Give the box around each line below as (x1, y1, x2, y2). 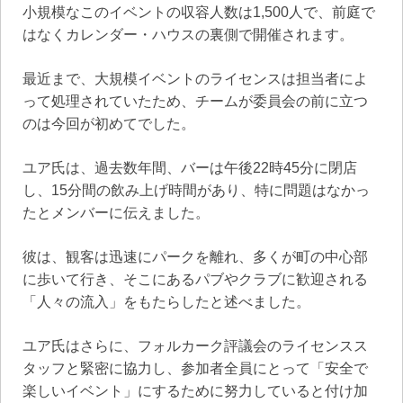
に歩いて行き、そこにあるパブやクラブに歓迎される (22, 271, 368, 287)
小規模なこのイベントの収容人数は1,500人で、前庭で (22, 4, 375, 20)
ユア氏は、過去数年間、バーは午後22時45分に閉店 (22, 159, 357, 175)
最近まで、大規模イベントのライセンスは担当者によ (22, 70, 368, 86)
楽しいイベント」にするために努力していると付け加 (22, 382, 368, 399)
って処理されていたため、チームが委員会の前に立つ (22, 93, 368, 109)
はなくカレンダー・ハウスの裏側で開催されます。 (22, 26, 354, 42)
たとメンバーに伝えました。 (22, 204, 210, 220)
